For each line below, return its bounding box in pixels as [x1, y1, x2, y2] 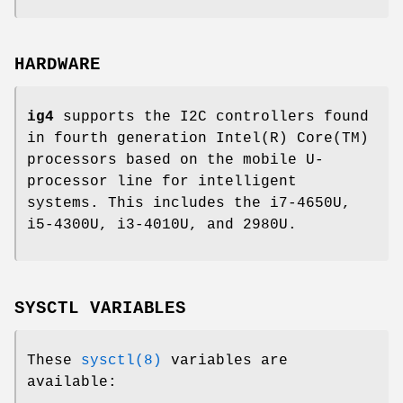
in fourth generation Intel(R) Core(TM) [27, 130, 369, 148]
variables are [162, 353, 288, 370]
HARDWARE [14, 55, 101, 76]
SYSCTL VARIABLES [14, 299, 187, 319]
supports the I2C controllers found [54, 109, 369, 126]
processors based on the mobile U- [27, 152, 324, 169]
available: [27, 374, 117, 391]
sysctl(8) [81, 353, 162, 370]
